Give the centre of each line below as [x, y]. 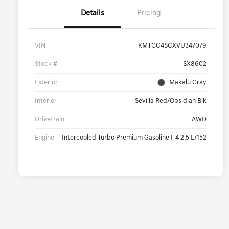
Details [93, 14]
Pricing [149, 14]
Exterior [46, 83]
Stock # [46, 64]
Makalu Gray [188, 83]
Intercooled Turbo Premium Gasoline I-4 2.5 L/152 [134, 138]
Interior [46, 101]
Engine [44, 138]
